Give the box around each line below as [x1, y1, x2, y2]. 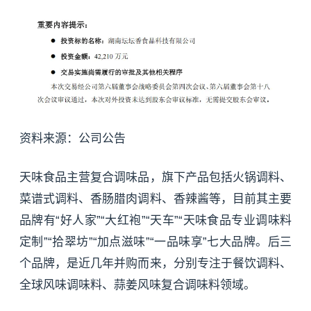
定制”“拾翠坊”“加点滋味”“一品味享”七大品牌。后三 [19, 235, 292, 249]
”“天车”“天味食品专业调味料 [141, 214, 292, 228]
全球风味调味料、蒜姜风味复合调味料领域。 [19, 278, 255, 292]
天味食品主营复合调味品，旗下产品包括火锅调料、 [19, 171, 292, 185]
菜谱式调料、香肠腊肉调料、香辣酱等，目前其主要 [19, 192, 292, 206]
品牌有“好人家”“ [19, 214, 106, 228]
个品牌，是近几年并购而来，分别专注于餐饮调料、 [19, 257, 292, 271]
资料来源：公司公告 [19, 132, 126, 146]
